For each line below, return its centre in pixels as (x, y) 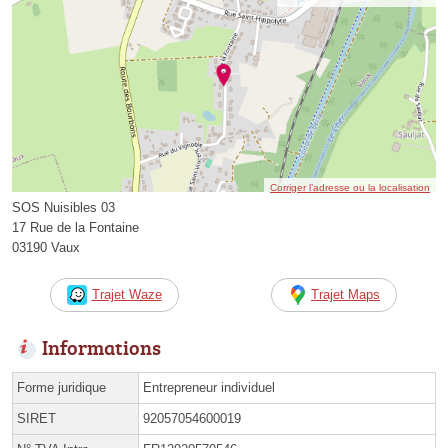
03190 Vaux (46, 247)
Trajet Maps (345, 294)
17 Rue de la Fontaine (75, 227)
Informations (101, 346)
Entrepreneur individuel (209, 387)
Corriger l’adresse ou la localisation (350, 187)
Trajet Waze (126, 294)
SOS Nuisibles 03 (63, 207)
